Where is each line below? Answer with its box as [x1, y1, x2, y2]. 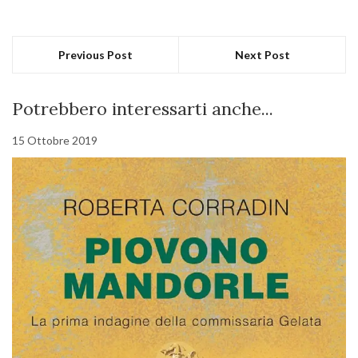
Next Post [234, 48, 290, 62]
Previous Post [58, 48, 133, 62]
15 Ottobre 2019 [12, 133, 97, 148]
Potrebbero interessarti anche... [12, 97, 273, 121]
